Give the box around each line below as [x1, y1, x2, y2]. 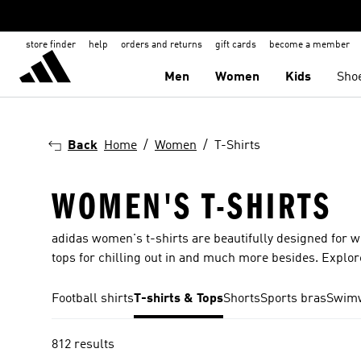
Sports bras [260, 293, 326, 305]
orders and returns [121, 40, 202, 50]
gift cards [215, 40, 256, 50]
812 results [52, 338, 114, 351]
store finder [26, 40, 76, 50]
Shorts [223, 293, 260, 305]
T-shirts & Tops [134, 293, 223, 305]
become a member [269, 40, 350, 50]
